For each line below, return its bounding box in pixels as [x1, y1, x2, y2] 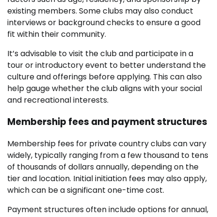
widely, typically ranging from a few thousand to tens [7, 149, 208, 161]
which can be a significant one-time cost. [7, 184, 164, 196]
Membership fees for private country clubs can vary [7, 138, 206, 149]
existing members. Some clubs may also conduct [7, 5, 193, 17]
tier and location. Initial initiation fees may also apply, [7, 172, 207, 184]
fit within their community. [7, 29, 106, 40]
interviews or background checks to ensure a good [7, 17, 201, 29]
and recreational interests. [7, 94, 108, 106]
